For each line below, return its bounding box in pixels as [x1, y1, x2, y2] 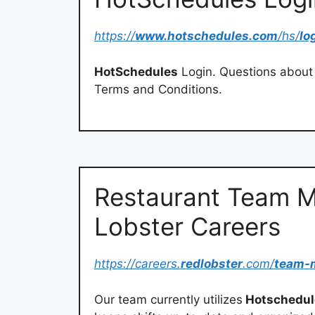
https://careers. [94, 257, 181, 271]
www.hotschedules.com [135, 29, 278, 44]
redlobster [181, 257, 243, 271]
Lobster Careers [94, 212, 281, 242]
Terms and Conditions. [94, 82, 222, 96]
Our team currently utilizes [94, 292, 243, 307]
